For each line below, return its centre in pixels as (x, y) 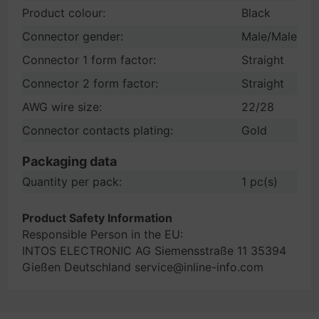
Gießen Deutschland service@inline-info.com (143, 267)
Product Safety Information (97, 218)
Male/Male (269, 36)
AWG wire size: (62, 107)
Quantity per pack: (72, 182)
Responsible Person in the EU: (103, 234)
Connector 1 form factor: (89, 60)
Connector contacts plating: (98, 130)
